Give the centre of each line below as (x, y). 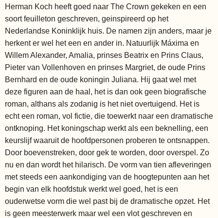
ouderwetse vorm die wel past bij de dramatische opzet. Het (107, 201)
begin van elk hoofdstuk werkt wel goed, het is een (91, 189)
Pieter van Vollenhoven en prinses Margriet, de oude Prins (105, 67)
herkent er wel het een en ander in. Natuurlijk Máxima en (102, 43)
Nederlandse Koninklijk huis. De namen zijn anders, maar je (108, 31)
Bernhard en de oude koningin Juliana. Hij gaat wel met (100, 79)
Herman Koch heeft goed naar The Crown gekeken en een (106, 6)
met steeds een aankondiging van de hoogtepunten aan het (107, 177)
